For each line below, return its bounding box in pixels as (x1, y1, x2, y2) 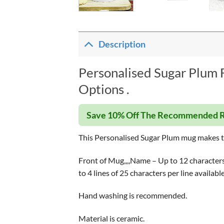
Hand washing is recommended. (78, 190, 187, 200)
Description (98, 38, 146, 49)
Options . (78, 81, 129, 97)
